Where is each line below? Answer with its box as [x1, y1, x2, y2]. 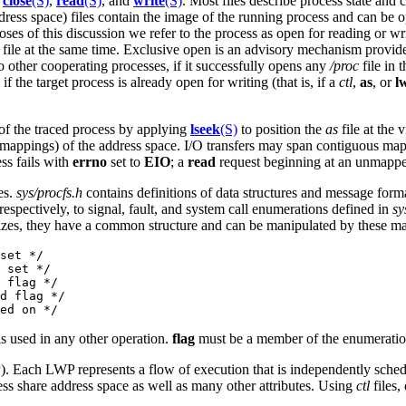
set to [107, 153, 144, 169]
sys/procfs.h [16, 184, 82, 200]
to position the [237, 121, 325, 137]
